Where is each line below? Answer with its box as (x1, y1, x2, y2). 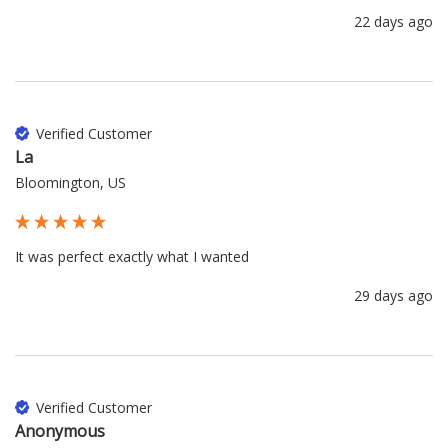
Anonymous (15, 419, 105, 442)
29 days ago (354, 285, 433, 305)
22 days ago (354, 11, 433, 31)
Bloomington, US (15, 172, 126, 192)
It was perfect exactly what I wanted (15, 246, 253, 266)
